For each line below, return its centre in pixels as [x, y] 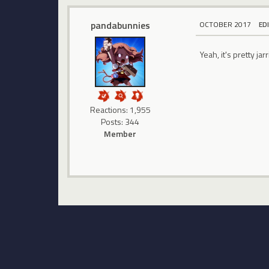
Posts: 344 [120, 122]
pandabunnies [120, 26]
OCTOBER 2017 [225, 25]
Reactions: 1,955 [120, 110]
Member [120, 134]
